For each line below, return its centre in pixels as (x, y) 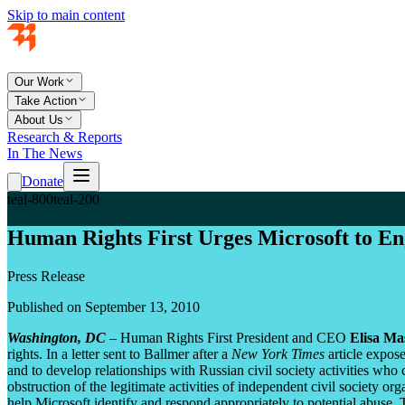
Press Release (46, 276)
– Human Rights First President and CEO (228, 337)
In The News (45, 153)
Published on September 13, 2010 (104, 306)
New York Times (278, 353)
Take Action (46, 101)
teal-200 (76, 199)
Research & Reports (65, 137)
